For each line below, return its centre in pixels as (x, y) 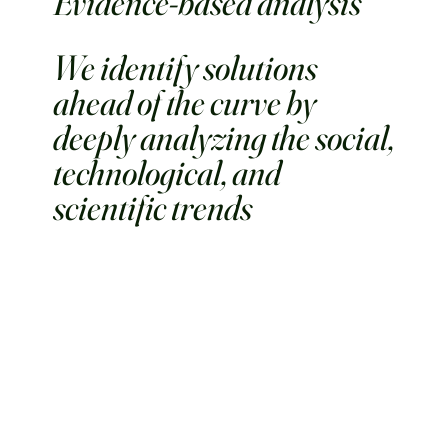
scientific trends (153, 208)
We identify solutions (185, 68)
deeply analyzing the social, (224, 138)
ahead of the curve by (185, 103)
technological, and (167, 173)
